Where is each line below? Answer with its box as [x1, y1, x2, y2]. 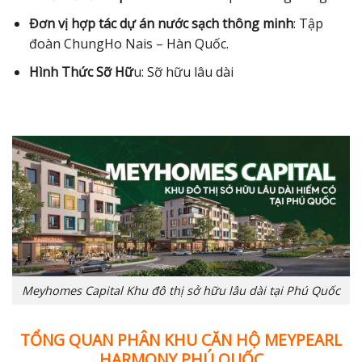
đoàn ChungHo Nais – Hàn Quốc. [28, 35, 229, 53]
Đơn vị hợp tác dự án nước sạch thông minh [28, 15, 293, 33]
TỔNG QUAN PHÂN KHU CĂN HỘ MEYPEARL [20, 328, 342, 351]
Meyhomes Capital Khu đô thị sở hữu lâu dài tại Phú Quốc [22, 283, 340, 299]
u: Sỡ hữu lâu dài [133, 62, 234, 81]
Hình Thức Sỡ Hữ [28, 62, 133, 81]
